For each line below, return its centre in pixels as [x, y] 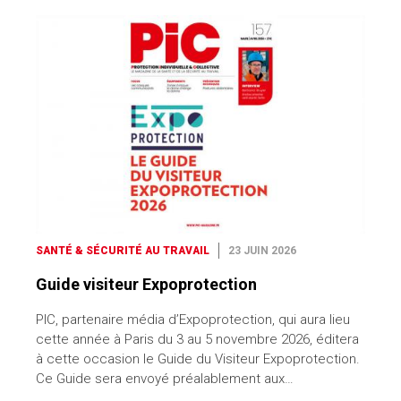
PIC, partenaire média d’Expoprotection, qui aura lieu [193, 320]
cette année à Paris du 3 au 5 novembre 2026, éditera [197, 340]
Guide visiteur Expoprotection [146, 285]
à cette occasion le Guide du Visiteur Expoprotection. [198, 359]
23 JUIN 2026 [262, 251]
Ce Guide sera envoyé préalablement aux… [165, 379]
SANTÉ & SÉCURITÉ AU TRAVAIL [123, 251]
